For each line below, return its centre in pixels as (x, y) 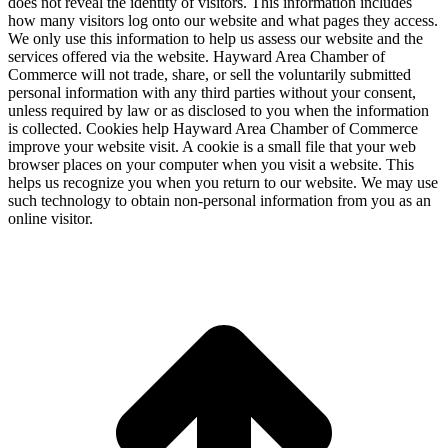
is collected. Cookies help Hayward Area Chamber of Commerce (213, 128)
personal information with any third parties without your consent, (212, 92)
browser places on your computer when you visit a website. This (211, 164)
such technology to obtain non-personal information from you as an (219, 200)
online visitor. (50, 218)
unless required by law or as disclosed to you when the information (218, 110)
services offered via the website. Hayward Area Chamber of (196, 56)
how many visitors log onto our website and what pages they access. (223, 20)
